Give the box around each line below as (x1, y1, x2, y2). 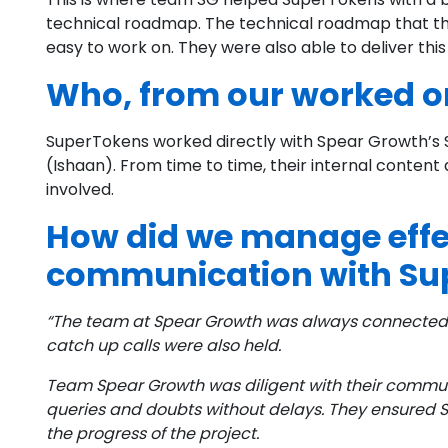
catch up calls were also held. (46, 334, 281, 358)
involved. (46, 178, 114, 202)
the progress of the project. (46, 422, 259, 446)
